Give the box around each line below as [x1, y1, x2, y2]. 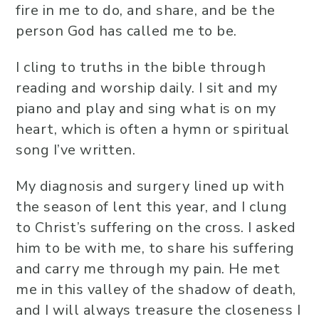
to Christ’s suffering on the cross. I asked [16, 218, 296, 237]
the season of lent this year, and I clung [16, 197, 288, 216]
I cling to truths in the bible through [16, 58, 266, 77]
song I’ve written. [16, 140, 135, 159]
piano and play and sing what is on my [16, 99, 276, 118]
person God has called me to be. [16, 21, 237, 41]
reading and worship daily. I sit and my [16, 78, 278, 98]
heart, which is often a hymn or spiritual [16, 120, 290, 139]
